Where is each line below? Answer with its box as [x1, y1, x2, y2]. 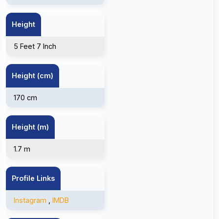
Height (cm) [12, 71, 53, 80]
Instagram [14, 196, 46, 204]
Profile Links [12, 174, 55, 182]
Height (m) [12, 123, 49, 131]
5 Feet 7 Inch [14, 42, 56, 50]
